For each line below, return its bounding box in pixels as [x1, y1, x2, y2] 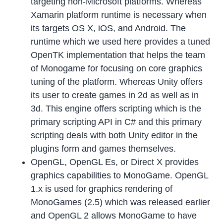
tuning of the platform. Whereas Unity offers [31, 77, 203, 87]
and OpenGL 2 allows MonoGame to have [31, 211, 197, 221]
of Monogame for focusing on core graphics [31, 63, 203, 74]
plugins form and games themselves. [31, 144, 176, 154]
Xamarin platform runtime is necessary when [31, 10, 207, 20]
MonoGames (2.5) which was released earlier [31, 197, 211, 208]
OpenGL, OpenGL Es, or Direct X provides [31, 157, 199, 167]
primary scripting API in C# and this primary [31, 117, 202, 127]
